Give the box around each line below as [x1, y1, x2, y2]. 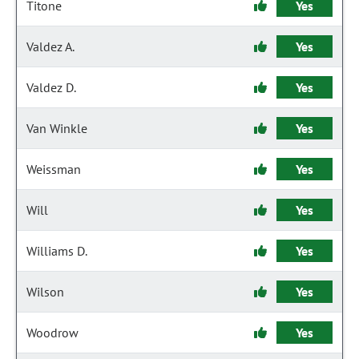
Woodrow [26, 325, 79, 341]
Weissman [26, 161, 81, 177]
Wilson [26, 284, 64, 300]
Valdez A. [26, 38, 75, 54]
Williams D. [26, 243, 87, 259]
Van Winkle [26, 120, 87, 136]
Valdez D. [26, 79, 76, 95]
